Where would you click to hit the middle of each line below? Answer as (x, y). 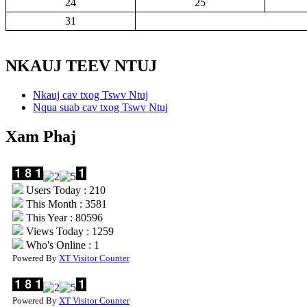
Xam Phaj (41, 136)
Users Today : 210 (64, 190)
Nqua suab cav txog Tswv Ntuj (100, 107)
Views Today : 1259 (69, 231)
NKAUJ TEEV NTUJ (81, 65)
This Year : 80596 (63, 217)
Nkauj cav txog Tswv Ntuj (90, 95)
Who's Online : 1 (61, 245)
